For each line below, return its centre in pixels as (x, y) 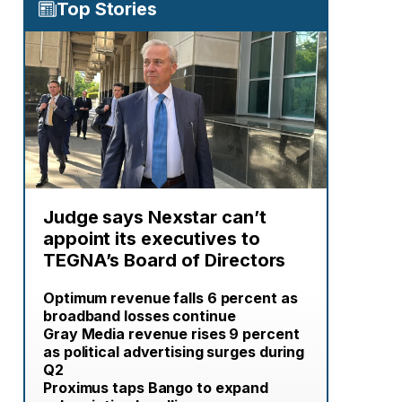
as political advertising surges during (174, 352)
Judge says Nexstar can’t (155, 217)
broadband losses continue (140, 316)
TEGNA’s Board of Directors (165, 260)
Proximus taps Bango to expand (156, 388)
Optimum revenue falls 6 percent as (170, 298)
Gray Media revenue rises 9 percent (171, 334)
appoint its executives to (152, 239)
